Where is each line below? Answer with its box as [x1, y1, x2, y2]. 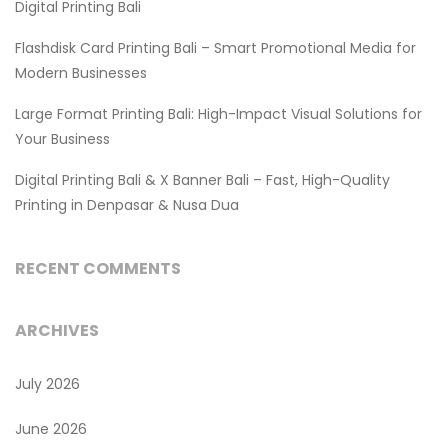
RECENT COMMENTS [15, 256, 181, 280]
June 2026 [15, 418, 87, 439]
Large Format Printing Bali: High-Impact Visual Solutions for [15, 103, 422, 124]
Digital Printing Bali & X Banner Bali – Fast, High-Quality [15, 169, 390, 190]
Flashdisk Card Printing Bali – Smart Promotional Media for [15, 37, 416, 58]
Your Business [15, 128, 110, 149]
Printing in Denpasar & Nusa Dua [15, 194, 239, 215]
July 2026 [15, 373, 80, 394]
